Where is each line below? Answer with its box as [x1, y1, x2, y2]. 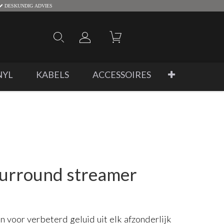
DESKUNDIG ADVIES [2, 3, 52, 8]
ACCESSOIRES [92, 69, 151, 80]
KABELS [36, 69, 69, 80]
